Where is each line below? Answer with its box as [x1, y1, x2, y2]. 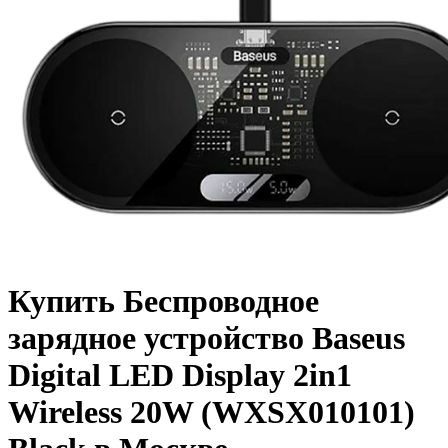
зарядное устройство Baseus [8, 320, 405, 357]
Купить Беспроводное [8, 283, 319, 320]
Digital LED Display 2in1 [8, 357, 352, 394]
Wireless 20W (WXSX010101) [8, 394, 415, 431]
